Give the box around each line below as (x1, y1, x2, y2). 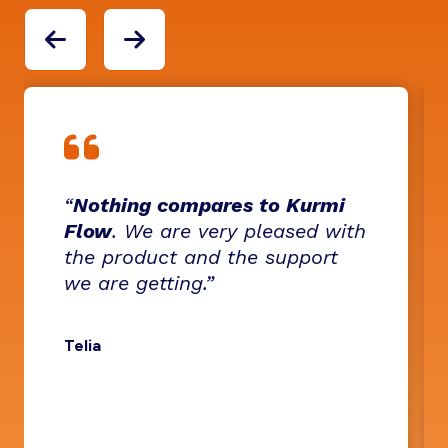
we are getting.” (64, 271, 214, 295)
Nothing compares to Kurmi (73, 193, 345, 217)
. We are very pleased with (112, 219, 366, 243)
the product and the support (64, 245, 338, 269)
